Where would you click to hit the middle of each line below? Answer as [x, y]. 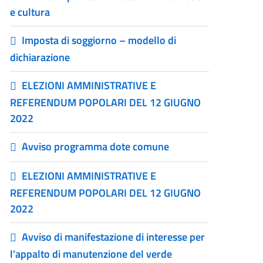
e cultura [30, 12]
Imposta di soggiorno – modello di [99, 40]
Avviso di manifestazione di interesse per [114, 237]
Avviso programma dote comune [96, 146]
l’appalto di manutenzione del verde [91, 254]
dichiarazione [40, 57]
